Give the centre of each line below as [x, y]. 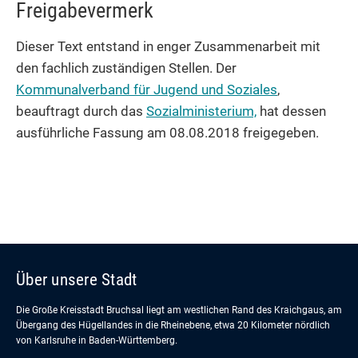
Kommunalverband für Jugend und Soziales [147, 90]
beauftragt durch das [81, 111]
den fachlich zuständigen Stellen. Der [126, 68]
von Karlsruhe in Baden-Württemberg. [97, 341]
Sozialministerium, [201, 111]
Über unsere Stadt [77, 280]
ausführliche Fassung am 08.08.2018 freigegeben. [167, 133]
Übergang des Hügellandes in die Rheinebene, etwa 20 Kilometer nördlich [173, 326]
